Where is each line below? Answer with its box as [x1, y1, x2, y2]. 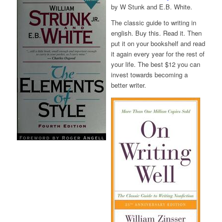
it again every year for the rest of [111, 49, 205, 59]
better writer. [111, 80, 146, 90]
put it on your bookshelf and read [111, 39, 205, 49]
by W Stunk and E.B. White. [111, 1, 192, 11]
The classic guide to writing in [111, 18, 196, 28]
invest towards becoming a [111, 70, 188, 80]
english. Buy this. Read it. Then [111, 28, 202, 38]
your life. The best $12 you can [111, 59, 200, 69]
